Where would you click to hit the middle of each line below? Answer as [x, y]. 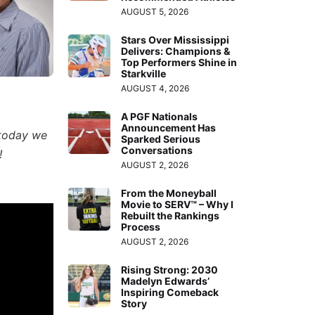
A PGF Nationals [160, 116]
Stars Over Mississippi [175, 39]
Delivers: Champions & [176, 51]
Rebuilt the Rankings [171, 215]
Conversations [157, 150]
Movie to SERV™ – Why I [178, 204]
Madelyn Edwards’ [166, 281]
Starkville [144, 73]
